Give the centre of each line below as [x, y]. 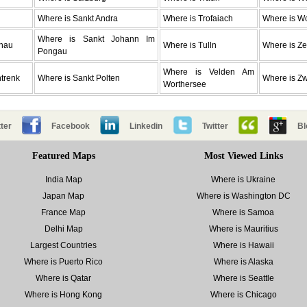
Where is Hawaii [243, 245]
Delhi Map [63, 229]
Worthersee [185, 84]
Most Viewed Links [243, 155]
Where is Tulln [190, 45]
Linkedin [146, 126]
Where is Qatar [64, 278]
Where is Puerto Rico [64, 261]
